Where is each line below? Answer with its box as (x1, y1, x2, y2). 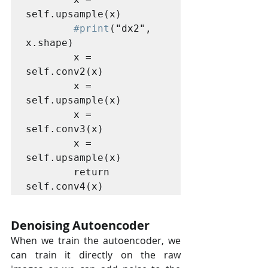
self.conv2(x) (26, 65, 103, 77)
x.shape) (26, 36, 74, 48)
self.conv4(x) (26, 180, 103, 192)
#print (74, 22, 109, 34)
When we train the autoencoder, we (11, 233, 181, 247)
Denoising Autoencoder (11, 217, 150, 233)
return (26, 166, 74, 178)
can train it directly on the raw (11, 248, 181, 261)
